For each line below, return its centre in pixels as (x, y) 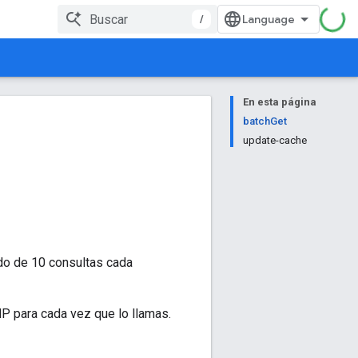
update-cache (275, 140)
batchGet (265, 121)
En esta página (280, 102)
